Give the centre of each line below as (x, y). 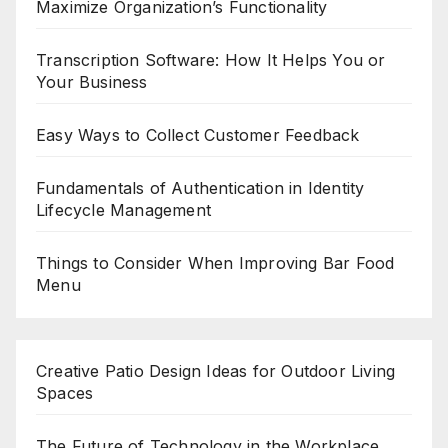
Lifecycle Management (123, 209)
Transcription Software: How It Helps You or (211, 59)
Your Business (92, 81)
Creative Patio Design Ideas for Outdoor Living (216, 371)
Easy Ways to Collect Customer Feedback (198, 134)
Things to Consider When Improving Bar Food (215, 262)
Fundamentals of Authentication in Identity (200, 187)
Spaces (65, 393)
